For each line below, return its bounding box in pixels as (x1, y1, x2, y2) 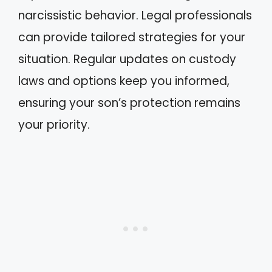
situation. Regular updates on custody (18, 50, 236, 67)
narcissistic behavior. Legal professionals (18, 7, 252, 24)
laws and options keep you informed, (18, 72, 229, 89)
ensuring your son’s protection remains (18, 94, 240, 111)
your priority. (18, 116, 90, 133)
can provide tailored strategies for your (18, 29, 245, 46)
